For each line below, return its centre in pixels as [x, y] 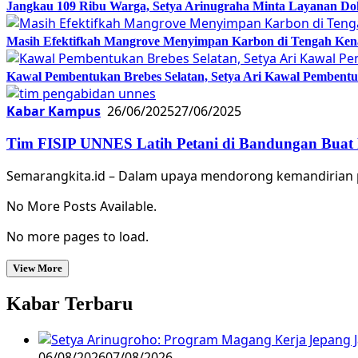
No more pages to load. [78, 237]
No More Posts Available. [82, 207]
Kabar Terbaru [70, 304]
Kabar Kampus [54, 111]
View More [38, 268]
